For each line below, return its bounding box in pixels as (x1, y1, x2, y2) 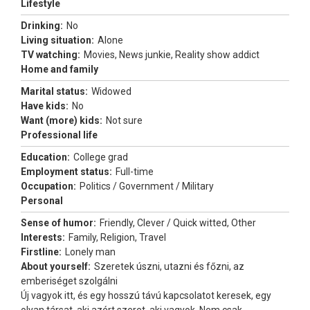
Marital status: (21, 86, 88, 97)
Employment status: (21, 166, 112, 177)
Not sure (106, 115, 143, 126)
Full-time (116, 166, 154, 177)
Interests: (21, 232, 65, 243)
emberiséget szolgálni (21, 275, 118, 286)
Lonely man (65, 246, 116, 257)
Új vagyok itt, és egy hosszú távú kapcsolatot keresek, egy (21, 290, 271, 301)
